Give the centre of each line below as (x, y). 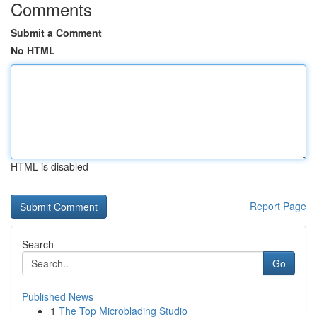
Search (38, 244)
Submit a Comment (56, 33)
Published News (58, 296)
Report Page (278, 206)
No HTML (33, 50)
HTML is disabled (50, 166)
